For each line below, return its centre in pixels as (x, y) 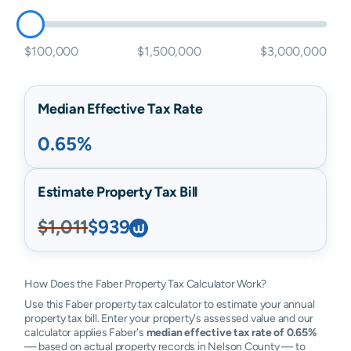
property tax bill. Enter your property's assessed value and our (169, 318)
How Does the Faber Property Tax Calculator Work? (146, 284)
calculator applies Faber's (85, 332)
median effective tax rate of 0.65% (231, 332)
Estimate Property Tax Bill (118, 192)
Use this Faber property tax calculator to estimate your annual (170, 304)
